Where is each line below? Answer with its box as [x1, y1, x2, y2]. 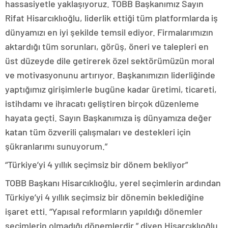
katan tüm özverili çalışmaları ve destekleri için [5, 126, 191, 137]
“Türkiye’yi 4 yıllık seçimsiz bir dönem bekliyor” [5, 159, 188, 170]
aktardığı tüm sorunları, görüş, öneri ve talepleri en [5, 41, 209, 52]
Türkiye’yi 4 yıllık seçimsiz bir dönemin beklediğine [5, 191, 204, 203]
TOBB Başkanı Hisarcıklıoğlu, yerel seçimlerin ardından [5, 177, 221, 188]
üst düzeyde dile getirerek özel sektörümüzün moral [5, 55, 214, 66]
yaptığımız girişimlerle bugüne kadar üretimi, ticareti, [5, 83, 217, 95]
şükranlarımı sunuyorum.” [5, 140, 107, 152]
